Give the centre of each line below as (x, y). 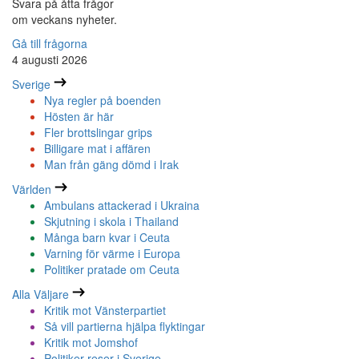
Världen (32, 190)
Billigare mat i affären (97, 149)
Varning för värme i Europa (112, 254)
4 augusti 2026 (50, 60)
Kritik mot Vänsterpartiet (105, 311)
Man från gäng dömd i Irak (111, 165)
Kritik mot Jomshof (91, 343)
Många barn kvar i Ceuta (107, 238)
